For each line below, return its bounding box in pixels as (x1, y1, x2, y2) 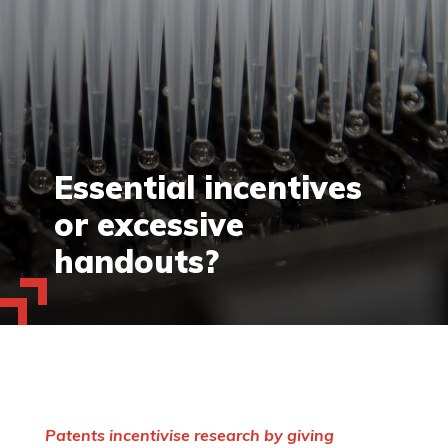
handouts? (53, 241, 219, 282)
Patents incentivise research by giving (44, 424, 334, 445)
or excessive (53, 204, 244, 245)
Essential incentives (53, 167, 362, 208)
